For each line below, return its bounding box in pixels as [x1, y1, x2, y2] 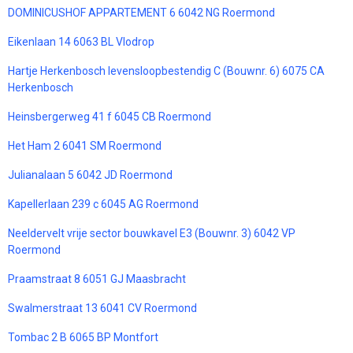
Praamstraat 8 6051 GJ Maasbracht [8, 273, 186, 286]
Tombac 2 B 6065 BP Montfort [8, 331, 158, 344]
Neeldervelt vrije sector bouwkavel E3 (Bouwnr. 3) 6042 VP [8, 227, 295, 240]
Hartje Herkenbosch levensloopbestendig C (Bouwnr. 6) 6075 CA [8, 65, 325, 78]
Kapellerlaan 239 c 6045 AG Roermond [8, 198, 199, 211]
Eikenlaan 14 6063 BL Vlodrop [8, 35, 154, 49]
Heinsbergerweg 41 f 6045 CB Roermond [8, 110, 211, 124]
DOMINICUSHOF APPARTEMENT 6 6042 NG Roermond [8, 6, 275, 20]
